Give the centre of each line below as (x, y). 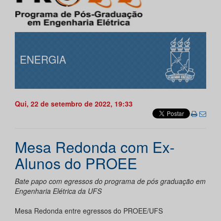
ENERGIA (43, 59)
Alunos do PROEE (76, 163)
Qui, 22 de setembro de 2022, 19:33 (74, 104)
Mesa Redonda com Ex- (95, 147)
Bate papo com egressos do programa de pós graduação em (110, 181)
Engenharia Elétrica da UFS (58, 191)
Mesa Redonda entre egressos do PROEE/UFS (89, 211)
